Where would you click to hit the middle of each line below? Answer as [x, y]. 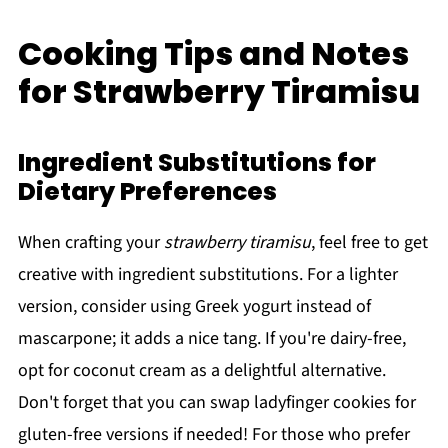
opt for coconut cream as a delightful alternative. [201, 371]
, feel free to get [369, 243]
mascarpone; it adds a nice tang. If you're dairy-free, [211, 339]
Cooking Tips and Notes [213, 54]
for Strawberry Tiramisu [218, 92]
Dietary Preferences [147, 192]
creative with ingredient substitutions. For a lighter [207, 275]
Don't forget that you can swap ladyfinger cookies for [216, 403]
